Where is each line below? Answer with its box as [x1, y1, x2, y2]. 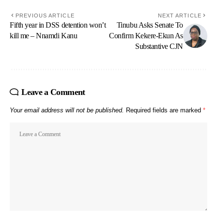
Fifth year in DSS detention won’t [10, 20, 106, 29]
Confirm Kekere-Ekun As [109, 31, 183, 40]
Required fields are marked [126, 106, 203, 114]
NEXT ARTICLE [157, 12, 201, 18]
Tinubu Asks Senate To [116, 20, 183, 29]
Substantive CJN [135, 42, 183, 50]
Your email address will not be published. [10, 106, 124, 114]
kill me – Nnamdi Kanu [10, 31, 77, 40]
